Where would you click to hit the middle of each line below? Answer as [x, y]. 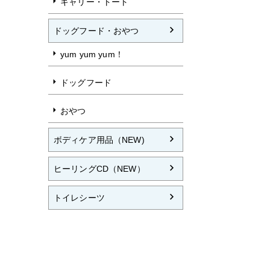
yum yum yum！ [92, 54]
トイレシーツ [79, 198]
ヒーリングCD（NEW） [99, 169]
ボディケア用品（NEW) [99, 140]
